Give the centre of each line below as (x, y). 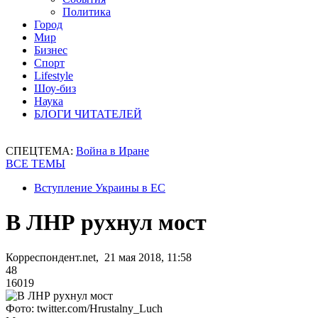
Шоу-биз (55, 88)
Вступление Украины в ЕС (100, 188)
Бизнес (51, 50)
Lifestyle (54, 76)
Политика (87, 12)
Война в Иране (113, 151)
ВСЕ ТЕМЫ (35, 164)
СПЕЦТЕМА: (41, 151)
